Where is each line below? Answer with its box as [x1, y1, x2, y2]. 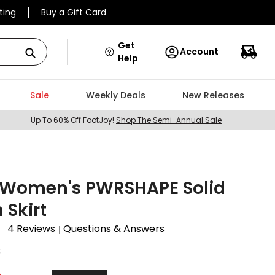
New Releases [182, 89, 244, 101]
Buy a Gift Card [41, 6, 106, 18]
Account [180, 45, 219, 58]
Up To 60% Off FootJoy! [31, 115, 116, 125]
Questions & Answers [63, 222, 165, 236]
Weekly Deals [85, 89, 145, 101]
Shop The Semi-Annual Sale [116, 115, 222, 125]
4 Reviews [7, 222, 56, 236]
